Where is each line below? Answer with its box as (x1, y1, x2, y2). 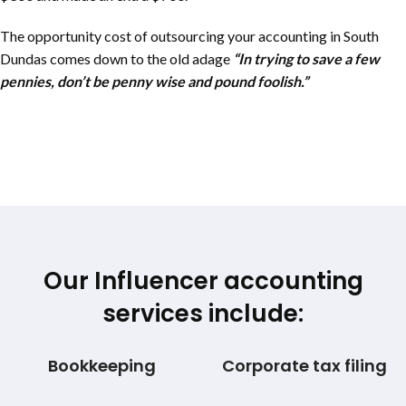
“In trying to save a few (233, 50, 380, 67)
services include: (102, 297, 304, 330)
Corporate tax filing (222, 353, 387, 377)
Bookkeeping (47, 353, 156, 377)
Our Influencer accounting (43, 265, 363, 297)
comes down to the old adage (50, 50, 233, 67)
